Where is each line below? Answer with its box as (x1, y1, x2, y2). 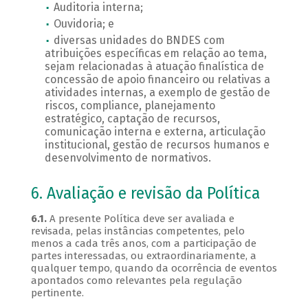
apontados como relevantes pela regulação (30, 274, 242, 287)
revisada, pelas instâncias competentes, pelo (30, 225, 245, 238)
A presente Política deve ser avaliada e (49, 212, 234, 225)
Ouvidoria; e (53, 17, 114, 31)
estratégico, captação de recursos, (44, 112, 220, 126)
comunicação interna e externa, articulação (44, 125, 265, 139)
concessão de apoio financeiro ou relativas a (44, 73, 270, 87)
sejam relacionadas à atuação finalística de (44, 60, 264, 74)
